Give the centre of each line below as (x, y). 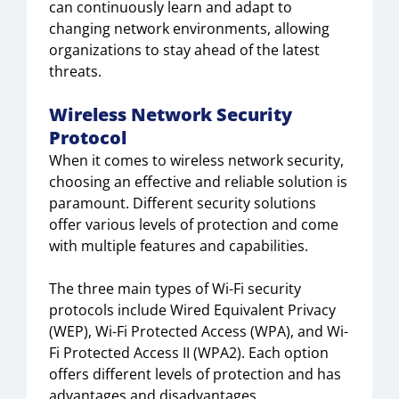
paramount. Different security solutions (183, 203)
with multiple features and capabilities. (179, 246)
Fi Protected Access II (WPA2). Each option (189, 353)
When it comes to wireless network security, (196, 160)
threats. (75, 71)
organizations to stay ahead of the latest (184, 50)
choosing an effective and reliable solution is (198, 182)
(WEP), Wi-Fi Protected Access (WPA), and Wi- (199, 331)
